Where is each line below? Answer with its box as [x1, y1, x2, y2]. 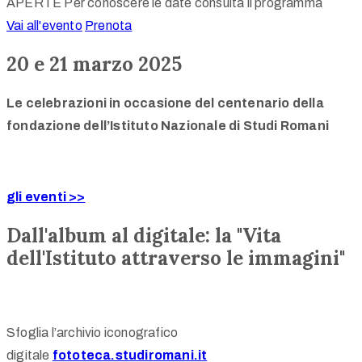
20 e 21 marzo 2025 [6, 52, 182, 78]
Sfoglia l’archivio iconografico [6, 325, 179, 339]
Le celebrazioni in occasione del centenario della [6, 95, 324, 110]
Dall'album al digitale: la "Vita [6, 222, 281, 248]
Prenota [84, 19, 133, 33]
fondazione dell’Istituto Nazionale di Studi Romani [6, 118, 329, 133]
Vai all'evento [6, 19, 82, 33]
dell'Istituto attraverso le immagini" [6, 245, 345, 271]
